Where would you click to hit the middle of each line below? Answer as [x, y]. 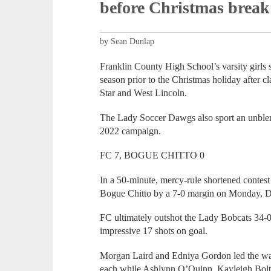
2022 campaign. [131, 131]
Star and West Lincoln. [144, 93]
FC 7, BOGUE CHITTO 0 [152, 155]
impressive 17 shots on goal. [154, 231]
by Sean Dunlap [127, 42]
